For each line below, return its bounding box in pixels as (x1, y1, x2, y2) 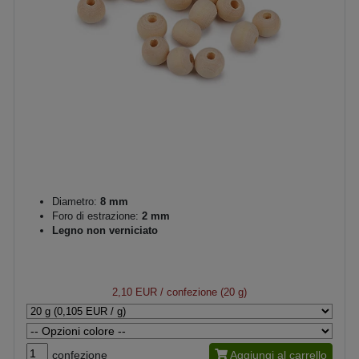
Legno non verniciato (52, 224, 158, 236)
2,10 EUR (112, 285, 157, 298)
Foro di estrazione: (52, 209, 139, 222)
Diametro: (52, 195, 97, 208)
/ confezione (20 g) (157, 285, 247, 298)
